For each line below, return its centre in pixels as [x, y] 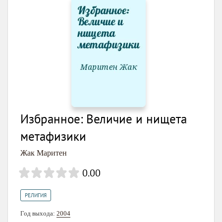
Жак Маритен [44, 153]
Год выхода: [38, 214]
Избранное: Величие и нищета [104, 119]
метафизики [53, 137]
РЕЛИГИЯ [36, 195]
